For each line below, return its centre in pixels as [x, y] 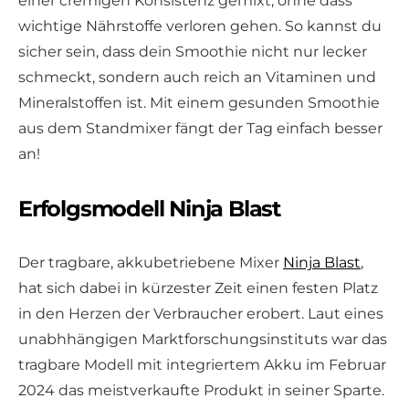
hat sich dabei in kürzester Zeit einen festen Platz [198, 288]
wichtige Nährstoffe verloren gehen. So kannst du [200, 26]
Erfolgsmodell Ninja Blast [149, 208]
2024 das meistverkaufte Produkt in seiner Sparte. [201, 390]
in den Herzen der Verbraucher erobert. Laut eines [201, 313]
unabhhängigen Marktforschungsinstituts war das [203, 339]
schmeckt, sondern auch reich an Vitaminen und [197, 77]
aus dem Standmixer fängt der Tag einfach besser [200, 128]
